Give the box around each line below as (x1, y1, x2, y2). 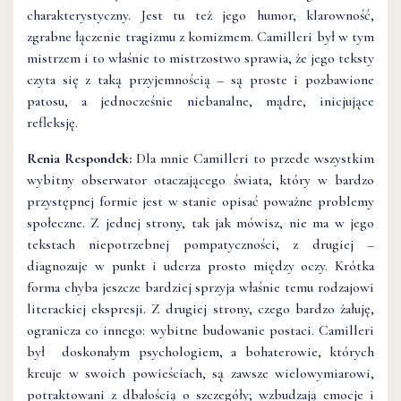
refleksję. (27, 113, 78, 132)
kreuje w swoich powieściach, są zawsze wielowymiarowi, (27, 363, 374, 382)
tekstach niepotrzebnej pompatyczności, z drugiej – (27, 235, 374, 253)
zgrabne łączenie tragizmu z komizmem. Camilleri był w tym (27, 27, 374, 46)
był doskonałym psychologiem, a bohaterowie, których (27, 342, 374, 361)
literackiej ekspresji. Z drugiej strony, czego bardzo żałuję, (27, 299, 374, 318)
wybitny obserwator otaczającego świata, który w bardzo (27, 170, 374, 189)
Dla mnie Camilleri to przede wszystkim (136, 149, 374, 167)
